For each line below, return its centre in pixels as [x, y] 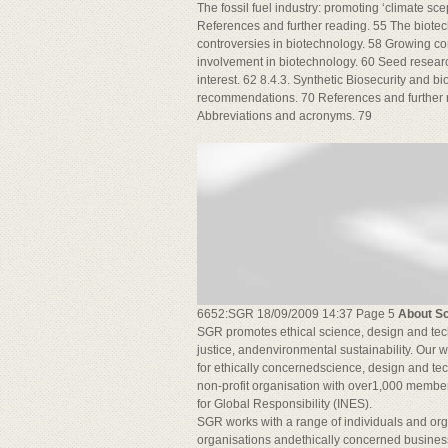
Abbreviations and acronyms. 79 [284, 116]
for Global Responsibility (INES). [284, 404]
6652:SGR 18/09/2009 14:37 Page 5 [297, 314]
